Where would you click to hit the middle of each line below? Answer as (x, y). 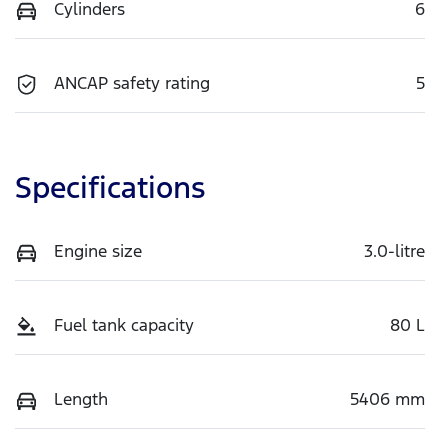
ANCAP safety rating (132, 82)
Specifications (110, 187)
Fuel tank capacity (124, 324)
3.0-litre (394, 250)
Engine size (98, 250)
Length (81, 398)
